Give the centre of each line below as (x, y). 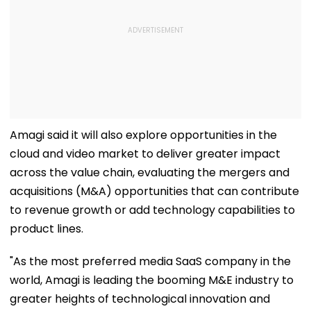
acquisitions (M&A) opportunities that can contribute (154, 191)
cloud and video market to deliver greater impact (145, 153)
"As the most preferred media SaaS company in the (150, 261)
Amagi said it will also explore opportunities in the (143, 135)
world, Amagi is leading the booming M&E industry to (152, 280)
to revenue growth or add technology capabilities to (152, 210)
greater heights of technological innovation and (140, 299)
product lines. (47, 228)
